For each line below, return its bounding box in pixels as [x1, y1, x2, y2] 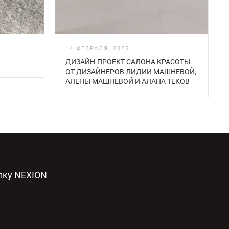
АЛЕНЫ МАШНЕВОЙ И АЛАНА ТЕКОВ [65, 77, 190, 85]
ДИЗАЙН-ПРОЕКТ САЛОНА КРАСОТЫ [65, 57, 190, 66]
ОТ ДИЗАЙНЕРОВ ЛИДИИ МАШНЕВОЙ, [65, 67, 196, 76]
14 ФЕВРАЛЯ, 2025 [65, 44, 129, 52]
